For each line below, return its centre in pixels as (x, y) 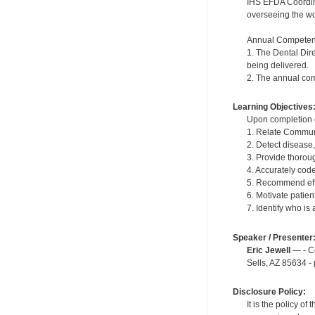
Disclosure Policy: (269, 291)
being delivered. (277, 65)
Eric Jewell (268, 250)
